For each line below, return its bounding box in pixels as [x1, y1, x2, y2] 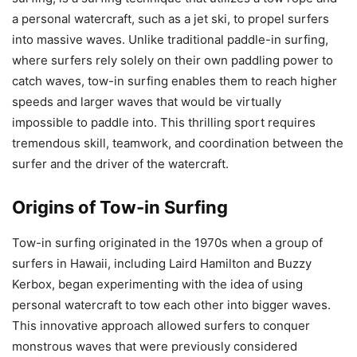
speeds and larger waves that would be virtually [12, 94, 281, 110]
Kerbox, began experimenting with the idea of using [12, 277, 303, 292]
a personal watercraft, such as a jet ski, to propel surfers [12, 11, 329, 27]
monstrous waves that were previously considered [12, 339, 297, 355]
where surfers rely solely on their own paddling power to [12, 53, 333, 69]
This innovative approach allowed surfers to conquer [12, 318, 310, 334]
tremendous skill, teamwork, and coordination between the [12, 135, 343, 151]
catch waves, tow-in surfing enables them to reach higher [12, 73, 337, 89]
